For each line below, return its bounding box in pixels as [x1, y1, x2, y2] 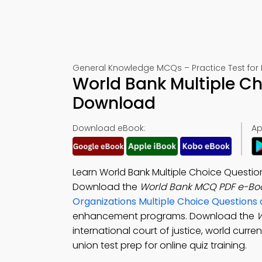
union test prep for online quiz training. [73, 239, 247, 252]
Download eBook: [73, 122, 146, 134]
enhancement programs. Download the [73, 209, 257, 223]
